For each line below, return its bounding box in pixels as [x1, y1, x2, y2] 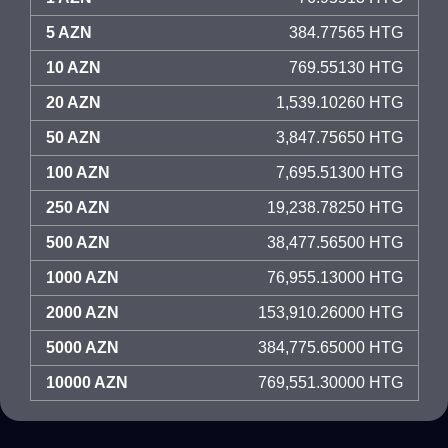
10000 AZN [46, 374, 128, 391]
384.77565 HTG [289, 24, 403, 41]
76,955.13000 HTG [267, 269, 403, 286]
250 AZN [46, 199, 110, 216]
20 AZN [46, 94, 101, 111]
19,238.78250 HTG [267, 199, 403, 216]
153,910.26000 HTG [258, 304, 403, 321]
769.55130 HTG [289, 59, 403, 76]
